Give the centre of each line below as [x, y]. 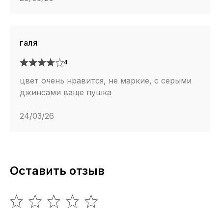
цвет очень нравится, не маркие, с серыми [106, 81]
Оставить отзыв [57, 171]
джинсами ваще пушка [66, 93]
